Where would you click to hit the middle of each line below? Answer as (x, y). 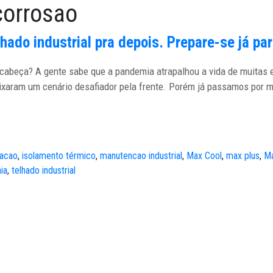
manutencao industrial (141, 156)
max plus (243, 156)
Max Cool (204, 156)
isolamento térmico (59, 156)
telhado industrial (44, 171)
